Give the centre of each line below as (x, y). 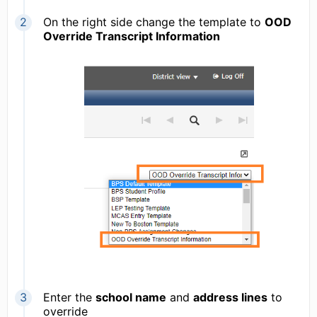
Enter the (69, 298)
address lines (230, 298)
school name (131, 298)
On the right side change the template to (154, 22)
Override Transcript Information (132, 36)
